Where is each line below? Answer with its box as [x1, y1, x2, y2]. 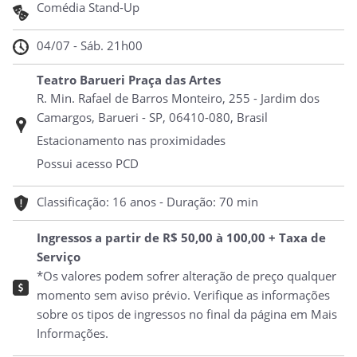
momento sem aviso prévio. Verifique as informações [37, 287, 330, 303]
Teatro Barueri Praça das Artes [37, 72, 221, 88]
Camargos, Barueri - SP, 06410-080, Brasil [37, 109, 268, 125]
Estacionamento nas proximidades [37, 132, 226, 148]
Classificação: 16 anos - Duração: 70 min [37, 194, 258, 210]
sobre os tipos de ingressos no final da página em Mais [37, 306, 337, 322]
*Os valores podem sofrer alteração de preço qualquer [37, 268, 336, 284]
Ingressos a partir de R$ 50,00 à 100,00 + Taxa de [37, 229, 326, 245]
